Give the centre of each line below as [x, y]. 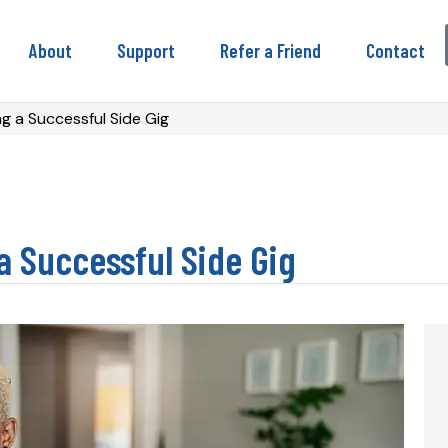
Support [146, 50]
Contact [395, 50]
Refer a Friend [270, 50]
